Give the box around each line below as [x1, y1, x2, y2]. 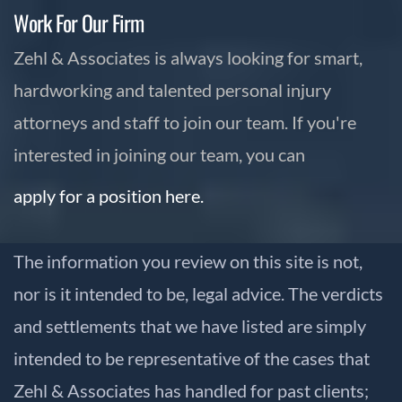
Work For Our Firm [13, 5, 144, 39]
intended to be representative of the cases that [13, 346, 370, 369]
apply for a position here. [13, 184, 204, 206]
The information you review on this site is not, [13, 249, 363, 272]
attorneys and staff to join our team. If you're [13, 110, 356, 133]
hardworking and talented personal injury [13, 78, 331, 100]
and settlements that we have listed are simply [13, 314, 366, 336]
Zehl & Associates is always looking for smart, [13, 46, 363, 68]
